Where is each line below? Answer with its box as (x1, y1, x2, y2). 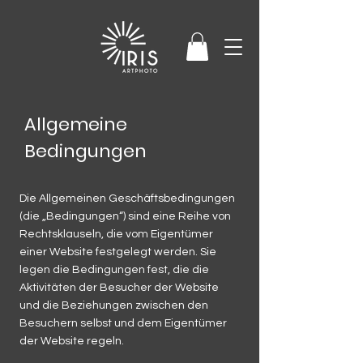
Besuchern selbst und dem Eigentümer (19, 317, 227, 329)
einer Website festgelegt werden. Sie (19, 246, 216, 258)
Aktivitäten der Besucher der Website (19, 281, 219, 293)
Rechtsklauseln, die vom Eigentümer (19, 228, 213, 240)
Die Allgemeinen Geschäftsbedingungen (19, 192, 235, 204)
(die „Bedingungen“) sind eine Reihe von (19, 210, 231, 222)
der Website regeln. (19, 335, 124, 347)
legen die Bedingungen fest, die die (19, 263, 209, 275)
